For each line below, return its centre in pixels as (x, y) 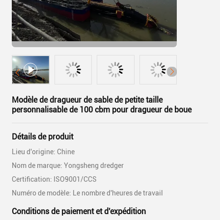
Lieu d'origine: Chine (43, 152)
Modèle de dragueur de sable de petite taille (87, 100)
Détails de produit (42, 137)
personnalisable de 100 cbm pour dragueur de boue (102, 110)
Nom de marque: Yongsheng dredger (68, 165)
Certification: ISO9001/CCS (54, 179)
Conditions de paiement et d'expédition (79, 211)
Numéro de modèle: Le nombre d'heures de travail (87, 193)
